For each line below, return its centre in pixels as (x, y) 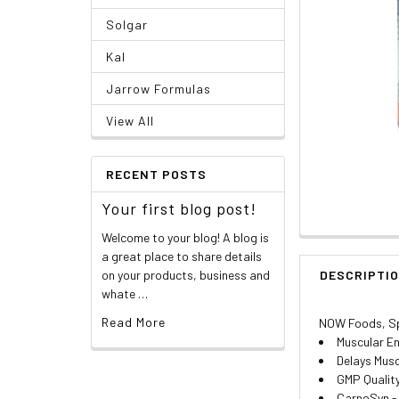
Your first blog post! (179, 208)
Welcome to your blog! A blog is (185, 237)
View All (130, 120)
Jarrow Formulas (159, 88)
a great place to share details (181, 256)
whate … (124, 293)
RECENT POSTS (156, 174)
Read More (133, 322)
